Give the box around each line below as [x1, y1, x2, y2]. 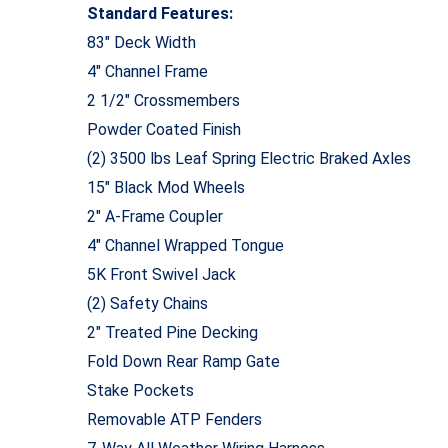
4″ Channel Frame [87, 62, 208, 82]
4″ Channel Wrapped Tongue [87, 236, 284, 256]
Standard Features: [87, 4, 233, 24]
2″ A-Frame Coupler [87, 207, 223, 227]
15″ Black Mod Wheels [87, 178, 245, 198]
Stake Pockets [87, 381, 194, 401]
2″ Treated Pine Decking [87, 323, 258, 343]
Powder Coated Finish [87, 120, 241, 140]
